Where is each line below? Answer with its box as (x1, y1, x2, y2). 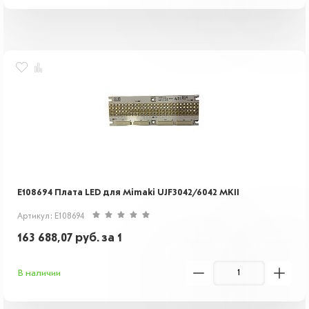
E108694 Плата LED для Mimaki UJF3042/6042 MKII (17, 188, 239, 197)
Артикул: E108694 (17, 212, 84, 221)
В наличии (17, 268, 61, 278)
